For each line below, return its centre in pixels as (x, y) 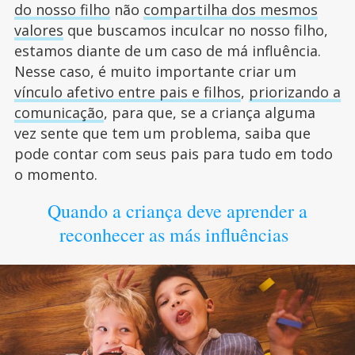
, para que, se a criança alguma (209, 113)
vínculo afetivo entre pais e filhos (127, 92)
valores (38, 30)
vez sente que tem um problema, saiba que (162, 133)
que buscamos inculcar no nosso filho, (195, 30)
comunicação (59, 113)
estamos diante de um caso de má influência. (167, 51)
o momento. (55, 174)
